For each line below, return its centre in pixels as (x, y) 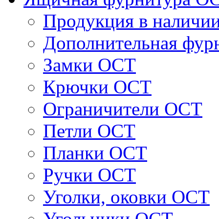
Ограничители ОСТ (123, 109)
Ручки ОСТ (89, 175)
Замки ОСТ (89, 65)
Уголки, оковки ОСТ (126, 197)
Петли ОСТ (89, 131)
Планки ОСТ (95, 153)
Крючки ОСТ (97, 87)
